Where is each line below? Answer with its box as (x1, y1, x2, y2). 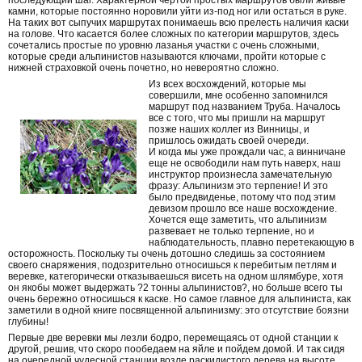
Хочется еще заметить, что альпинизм (149, 214, 326, 226)
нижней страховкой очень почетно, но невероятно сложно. (8, 62, 279, 74)
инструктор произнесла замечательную (149, 169, 332, 181)
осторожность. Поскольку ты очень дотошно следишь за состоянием (8, 248, 325, 260)
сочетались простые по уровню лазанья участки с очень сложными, (8, 40, 319, 52)
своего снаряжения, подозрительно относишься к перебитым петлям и (8, 259, 337, 271)
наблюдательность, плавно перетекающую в (149, 237, 354, 249)
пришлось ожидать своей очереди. (149, 135, 309, 147)
